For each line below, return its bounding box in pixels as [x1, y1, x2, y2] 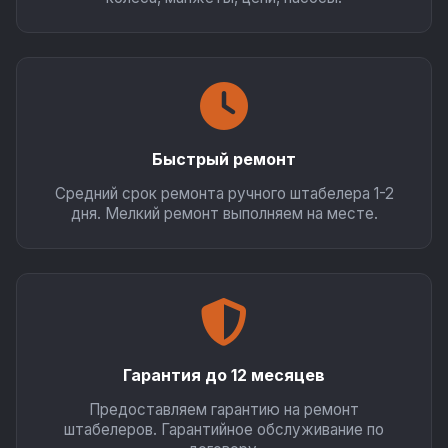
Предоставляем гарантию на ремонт [89, 400, 359, 419]
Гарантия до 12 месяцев [123, 365, 325, 385]
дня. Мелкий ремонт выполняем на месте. [70, 204, 378, 223]
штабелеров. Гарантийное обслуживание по [64, 420, 384, 439]
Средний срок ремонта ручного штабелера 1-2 [54, 184, 394, 203]
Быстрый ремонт [152, 149, 296, 169]
